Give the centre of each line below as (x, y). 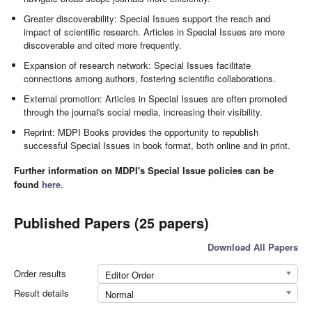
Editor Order (130, 274)
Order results (40, 273)
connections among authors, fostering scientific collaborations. (150, 79)
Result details (41, 292)
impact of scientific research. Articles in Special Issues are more (155, 32)
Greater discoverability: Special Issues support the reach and (147, 19)
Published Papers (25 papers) (111, 222)
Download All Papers (253, 247)
